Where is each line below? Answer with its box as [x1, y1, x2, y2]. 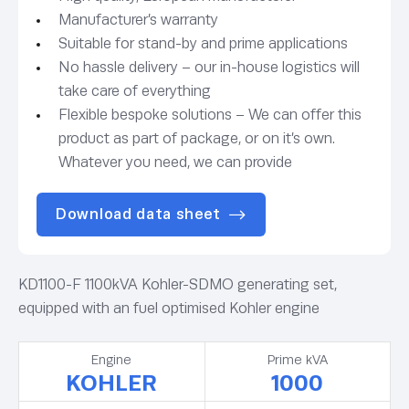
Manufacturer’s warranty [58, 11, 218, 29]
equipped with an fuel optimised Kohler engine [18, 299, 320, 318]
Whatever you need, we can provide [58, 153, 292, 172]
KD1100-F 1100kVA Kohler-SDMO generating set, [18, 276, 337, 294]
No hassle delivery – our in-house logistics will [58, 58, 360, 77]
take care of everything [58, 82, 211, 100]
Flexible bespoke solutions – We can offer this [58, 106, 362, 124]
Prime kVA [267, 351, 328, 367]
